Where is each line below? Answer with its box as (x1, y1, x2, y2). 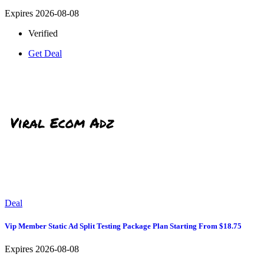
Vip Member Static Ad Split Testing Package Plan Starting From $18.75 (5, 222, 242, 231)
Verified (28, 28, 58, 38)
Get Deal (28, 48, 62, 58)
